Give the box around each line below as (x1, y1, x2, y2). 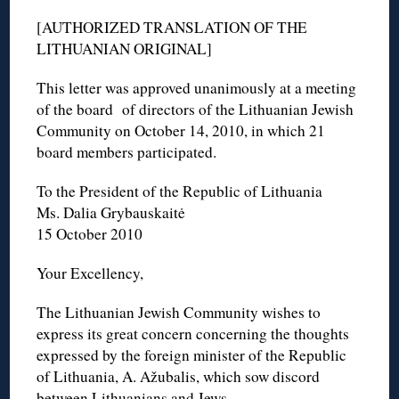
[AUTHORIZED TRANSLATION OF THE (37, 17, 308, 38)
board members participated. (37, 142, 217, 163)
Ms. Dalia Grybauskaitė (37, 202, 186, 224)
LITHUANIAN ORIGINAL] (37, 38, 213, 60)
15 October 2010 (37, 224, 143, 245)
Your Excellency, (37, 263, 144, 284)
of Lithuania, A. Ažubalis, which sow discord (37, 366, 321, 387)
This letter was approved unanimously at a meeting (37, 77, 357, 99)
